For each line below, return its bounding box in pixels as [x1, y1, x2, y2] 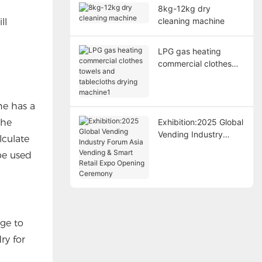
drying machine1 [157, 82, 221, 93]
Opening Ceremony [157, 166, 232, 176]
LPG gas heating [157, 46, 221, 56]
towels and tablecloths [157, 70, 244, 81]
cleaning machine [157, 15, 225, 26]
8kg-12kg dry [157, 3, 211, 13]
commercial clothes [157, 58, 232, 68]
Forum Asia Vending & [157, 141, 240, 151]
